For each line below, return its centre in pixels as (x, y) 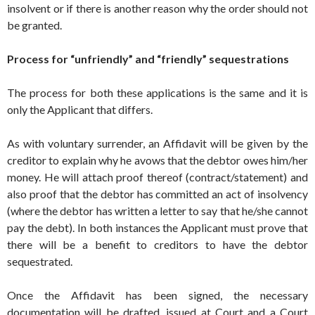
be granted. (34, 25)
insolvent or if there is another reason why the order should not (157, 8)
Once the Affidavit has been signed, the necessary (157, 295)
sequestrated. (40, 262)
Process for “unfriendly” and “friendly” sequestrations (148, 59)
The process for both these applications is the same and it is (157, 93)
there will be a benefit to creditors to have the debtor (157, 245)
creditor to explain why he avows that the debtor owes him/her (157, 160)
